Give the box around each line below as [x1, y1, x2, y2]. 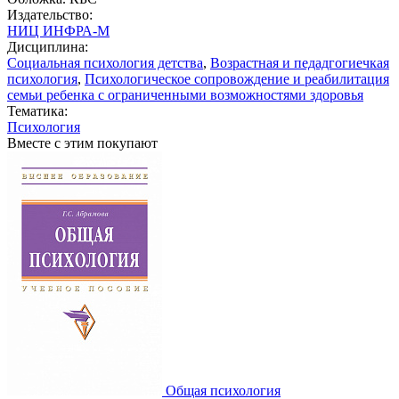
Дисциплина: [7, 38, 88, 54]
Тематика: [7, 102, 68, 118]
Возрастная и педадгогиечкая [210, 54, 389, 70]
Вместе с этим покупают [7, 134, 158, 151]
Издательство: [7, 6, 93, 22]
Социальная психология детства [7, 54, 203, 70]
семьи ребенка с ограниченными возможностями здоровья [7, 86, 363, 102]
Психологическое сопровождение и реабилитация [85, 70, 389, 86]
